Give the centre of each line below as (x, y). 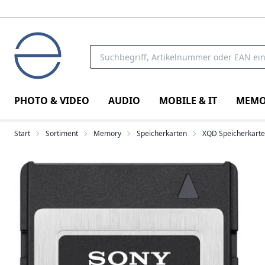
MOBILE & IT (188, 100)
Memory (107, 133)
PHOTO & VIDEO (52, 100)
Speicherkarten (162, 133)
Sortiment (62, 133)
